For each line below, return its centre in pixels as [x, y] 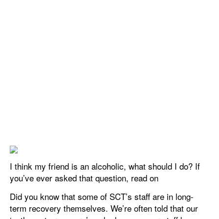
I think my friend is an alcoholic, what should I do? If [105, 166]
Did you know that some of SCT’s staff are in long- [102, 196]
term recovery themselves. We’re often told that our [104, 208]
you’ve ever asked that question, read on [84, 177]
